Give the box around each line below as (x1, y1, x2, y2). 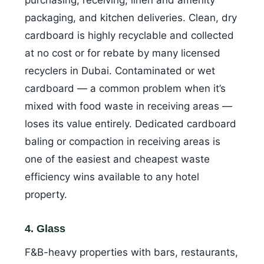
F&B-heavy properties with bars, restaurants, (25, 246, 238, 259)
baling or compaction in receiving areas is (25, 136, 220, 148)
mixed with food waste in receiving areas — (25, 100, 232, 113)
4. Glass (25, 223, 65, 235)
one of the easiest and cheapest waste (25, 153, 210, 166)
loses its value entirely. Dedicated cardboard (25, 118, 236, 130)
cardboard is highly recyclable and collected (25, 29, 234, 42)
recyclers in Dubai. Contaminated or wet (25, 65, 215, 77)
